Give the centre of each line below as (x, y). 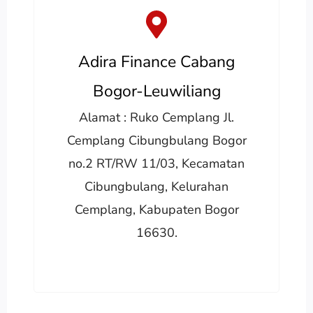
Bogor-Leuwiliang (156, 91)
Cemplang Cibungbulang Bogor (156, 140)
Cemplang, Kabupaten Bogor (156, 209)
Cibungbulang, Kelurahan (156, 186)
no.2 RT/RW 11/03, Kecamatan (156, 163)
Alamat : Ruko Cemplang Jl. (156, 117)
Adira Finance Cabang (156, 61)
